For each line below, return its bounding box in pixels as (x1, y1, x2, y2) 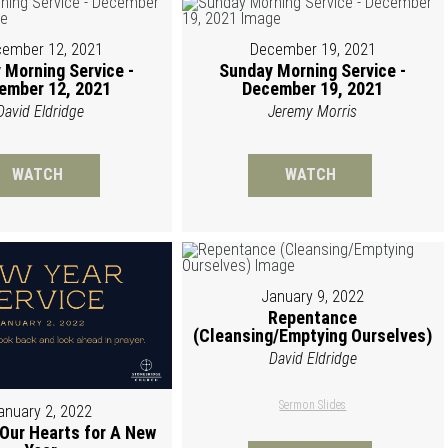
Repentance (268, 306, 358, 328)
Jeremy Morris (268, 101, 358, 121)
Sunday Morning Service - (219, 59, 407, 81)
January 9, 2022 (261, 286, 365, 306)
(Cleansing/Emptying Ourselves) (193, 324, 433, 346)
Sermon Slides (279, 397, 347, 412)
